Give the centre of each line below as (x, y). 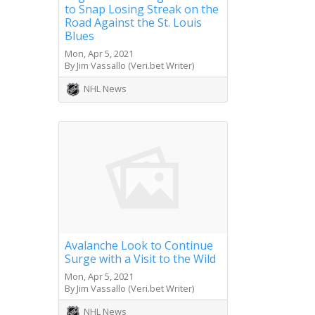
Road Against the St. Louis (133, 22)
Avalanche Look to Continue (139, 246)
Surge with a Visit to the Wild (140, 259)
